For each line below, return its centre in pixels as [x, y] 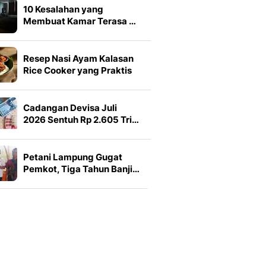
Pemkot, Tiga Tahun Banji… [81, 169]
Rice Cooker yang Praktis [77, 70]
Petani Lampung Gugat [73, 157]
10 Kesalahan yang [63, 9]
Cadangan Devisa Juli [70, 108]
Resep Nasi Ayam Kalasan [78, 58]
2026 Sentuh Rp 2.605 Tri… [81, 120]
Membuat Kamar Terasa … [80, 21]
